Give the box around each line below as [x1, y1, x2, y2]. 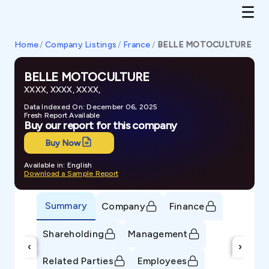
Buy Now [45, 138, 80, 148]
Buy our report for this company [24, 119, 177, 132]
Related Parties [43, 255, 113, 267]
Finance [169, 200, 205, 212]
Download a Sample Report [24, 169, 118, 178]
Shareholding [43, 228, 104, 240]
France [123, 40, 151, 50]
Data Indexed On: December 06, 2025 [24, 103, 158, 111]
